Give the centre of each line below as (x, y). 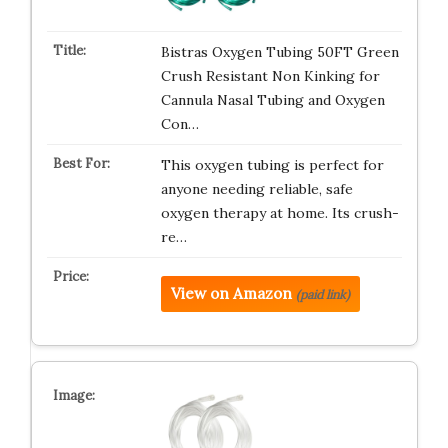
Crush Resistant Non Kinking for (270, 75)
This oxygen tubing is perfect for (272, 164)
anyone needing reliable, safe (256, 188)
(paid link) (322, 294)
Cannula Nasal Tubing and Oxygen (272, 99)
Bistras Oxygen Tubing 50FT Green (279, 51)
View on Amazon (231, 293)
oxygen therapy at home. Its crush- (279, 212)
